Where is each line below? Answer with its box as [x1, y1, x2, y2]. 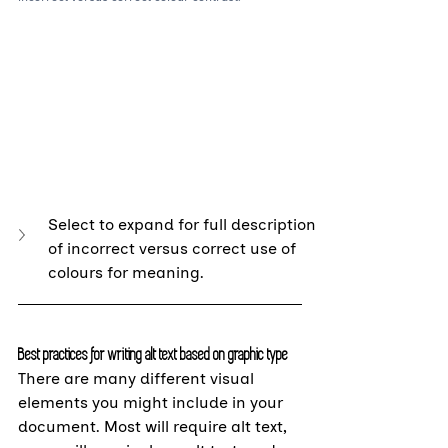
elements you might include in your [18, 392, 287, 412]
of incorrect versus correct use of [48, 238, 300, 258]
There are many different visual [18, 368, 258, 388]
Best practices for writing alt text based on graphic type [18, 343, 288, 365]
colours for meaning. [48, 262, 204, 282]
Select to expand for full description [48, 214, 320, 234]
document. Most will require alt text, [18, 416, 291, 436]
